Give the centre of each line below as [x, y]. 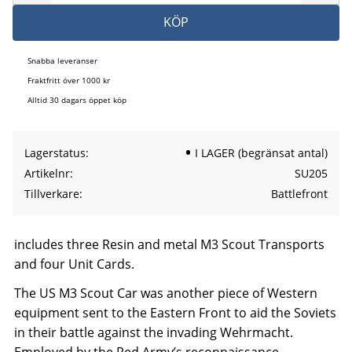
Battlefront [299, 194]
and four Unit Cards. [74, 264]
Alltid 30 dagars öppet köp [77, 100]
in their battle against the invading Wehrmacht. [154, 333]
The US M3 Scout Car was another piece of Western [166, 293]
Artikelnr [47, 174]
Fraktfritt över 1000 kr [69, 81]
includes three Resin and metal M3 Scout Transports [169, 245]
